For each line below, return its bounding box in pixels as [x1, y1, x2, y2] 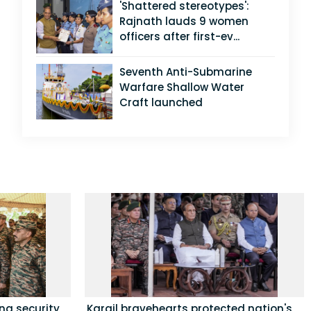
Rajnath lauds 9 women [119, 14, 249, 29]
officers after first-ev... [119, 29, 239, 44]
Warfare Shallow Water [119, 80, 244, 95]
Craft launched [119, 95, 203, 110]
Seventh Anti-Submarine [119, 65, 252, 80]
